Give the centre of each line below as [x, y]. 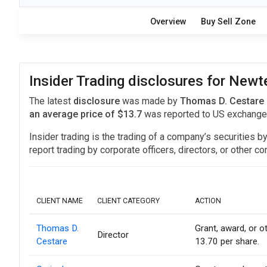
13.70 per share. [227, 242]
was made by [151, 101]
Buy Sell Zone [228, 22]
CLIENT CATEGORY [128, 201]
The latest [51, 101]
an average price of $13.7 [86, 114]
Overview [168, 22]
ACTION [208, 201]
